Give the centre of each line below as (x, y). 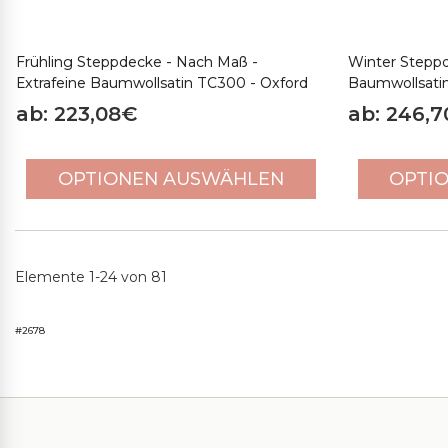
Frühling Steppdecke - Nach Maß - (137, 62)
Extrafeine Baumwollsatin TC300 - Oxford (162, 83)
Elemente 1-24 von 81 (91, 276)
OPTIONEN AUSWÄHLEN (170, 179)
